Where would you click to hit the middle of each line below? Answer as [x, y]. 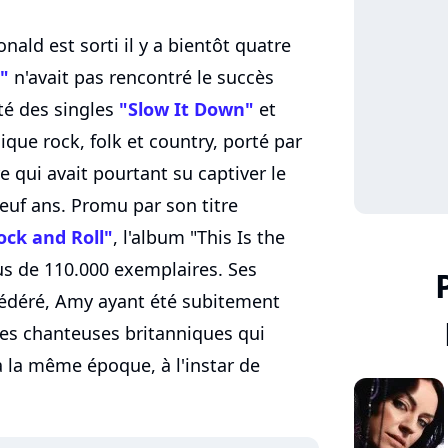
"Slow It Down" [186, 109]
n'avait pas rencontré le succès [141, 77]
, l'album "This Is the [199, 237]
